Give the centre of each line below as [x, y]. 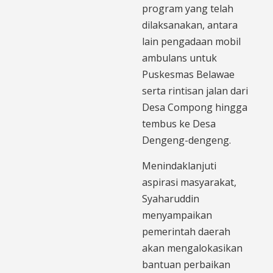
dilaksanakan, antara [190, 25]
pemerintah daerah [186, 231]
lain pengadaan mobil [191, 41]
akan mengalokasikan [192, 248]
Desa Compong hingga [195, 107]
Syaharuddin [171, 198]
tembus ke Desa [179, 123]
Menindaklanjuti [179, 165]
